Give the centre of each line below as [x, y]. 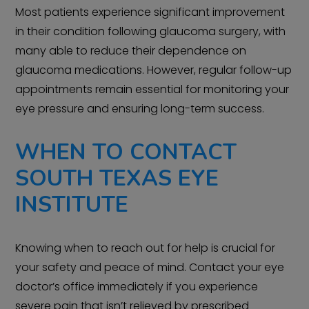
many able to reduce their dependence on [131, 51]
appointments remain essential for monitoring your [152, 90]
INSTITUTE [72, 205]
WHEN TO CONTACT [126, 152]
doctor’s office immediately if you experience [137, 287]
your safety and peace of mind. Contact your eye [150, 268]
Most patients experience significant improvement [150, 12]
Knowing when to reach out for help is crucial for [146, 248]
